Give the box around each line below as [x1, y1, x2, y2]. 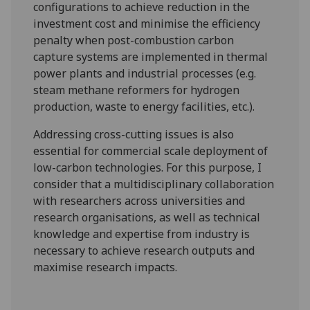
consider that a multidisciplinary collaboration [33, 176, 275, 192]
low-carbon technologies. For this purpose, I [33, 159, 262, 175]
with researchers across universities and [33, 192, 246, 208]
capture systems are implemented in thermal [33, 48, 268, 64]
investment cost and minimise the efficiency [33, 15, 261, 31]
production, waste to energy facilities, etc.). [33, 98, 255, 114]
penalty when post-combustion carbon [33, 32, 235, 48]
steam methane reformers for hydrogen [33, 82, 240, 98]
